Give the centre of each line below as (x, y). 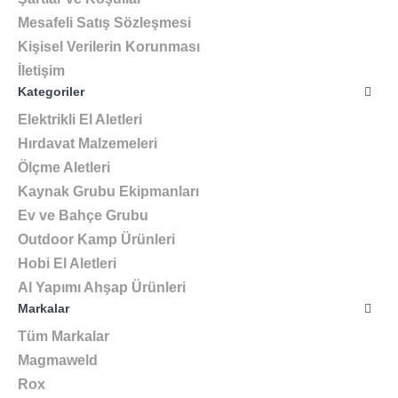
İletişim (41, 71)
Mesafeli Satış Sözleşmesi (104, 23)
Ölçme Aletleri (64, 167)
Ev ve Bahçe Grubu (83, 215)
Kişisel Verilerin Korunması (109, 47)
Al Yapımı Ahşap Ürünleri (102, 287)
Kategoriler (51, 92)
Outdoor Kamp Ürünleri (96, 239)
